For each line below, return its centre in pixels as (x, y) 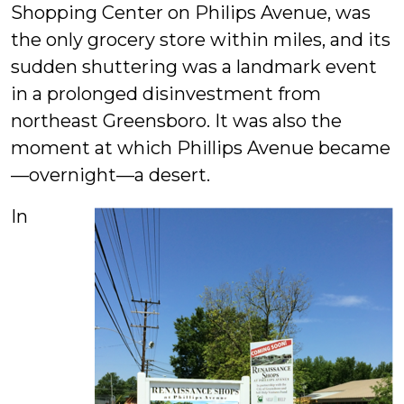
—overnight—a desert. (110, 175)
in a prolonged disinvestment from (166, 94)
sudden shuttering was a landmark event (194, 67)
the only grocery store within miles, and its (201, 40)
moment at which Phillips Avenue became (201, 148)
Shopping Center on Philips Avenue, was (191, 13)
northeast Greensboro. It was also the (176, 121)
